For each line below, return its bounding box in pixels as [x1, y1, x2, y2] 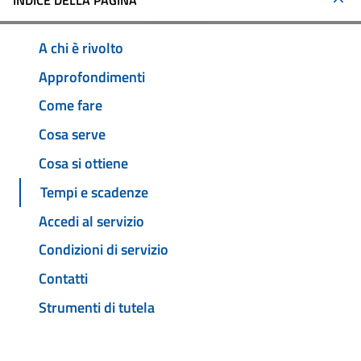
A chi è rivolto [39, 36, 123, 59]
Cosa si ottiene [39, 152, 128, 175]
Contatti [39, 268, 88, 290]
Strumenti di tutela [39, 296, 155, 318]
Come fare [39, 94, 102, 117]
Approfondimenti [39, 65, 145, 88]
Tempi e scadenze [40, 180, 148, 203]
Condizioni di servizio [39, 239, 168, 261]
